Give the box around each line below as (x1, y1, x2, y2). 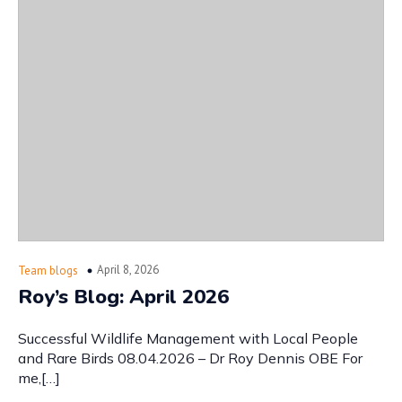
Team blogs (18, 263, 78, 278)
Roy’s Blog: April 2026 (18, 283, 229, 310)
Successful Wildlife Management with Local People (18, 329, 358, 347)
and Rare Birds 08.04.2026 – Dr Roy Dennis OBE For (18, 349, 363, 367)
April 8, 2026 (97, 261, 159, 277)
